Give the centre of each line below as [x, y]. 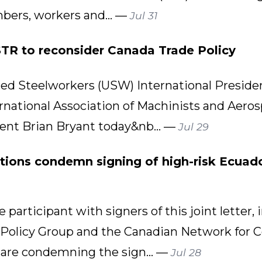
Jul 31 [143, 15]
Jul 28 [186, 252]
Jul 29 [193, 126]
